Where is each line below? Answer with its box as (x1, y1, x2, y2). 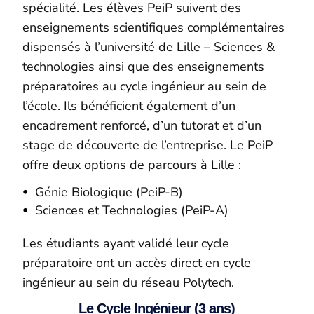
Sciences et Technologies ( (35, 201, 186, 219)
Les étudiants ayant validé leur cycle (22, 234, 230, 252)
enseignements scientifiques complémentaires (22, 18, 285, 36)
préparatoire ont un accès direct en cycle (22, 254, 252, 271)
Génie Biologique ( (35, 183, 141, 200)
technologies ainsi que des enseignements (22, 57, 265, 75)
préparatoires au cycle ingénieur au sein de (22, 77, 267, 95)
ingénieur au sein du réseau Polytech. (22, 273, 235, 291)
